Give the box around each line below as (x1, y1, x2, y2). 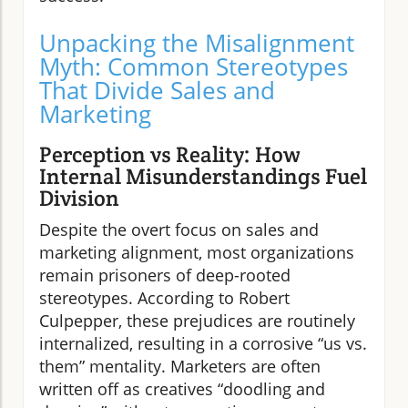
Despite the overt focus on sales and (39, 218, 319, 240)
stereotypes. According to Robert (39, 286, 290, 309)
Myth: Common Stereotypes (39, 49, 348, 83)
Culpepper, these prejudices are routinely (39, 309, 355, 331)
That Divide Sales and (39, 73, 275, 107)
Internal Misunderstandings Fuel (39, 161, 367, 190)
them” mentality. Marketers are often (39, 354, 321, 377)
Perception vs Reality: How (39, 139, 301, 168)
